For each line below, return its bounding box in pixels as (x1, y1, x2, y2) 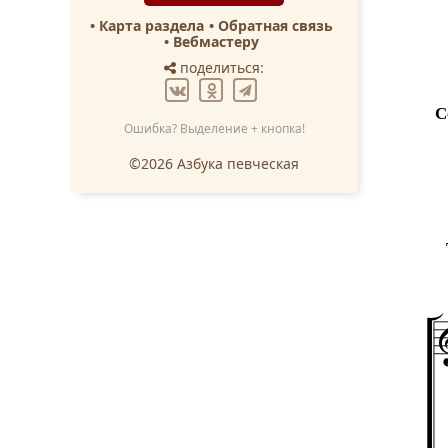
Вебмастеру (173, 31, 259, 51)
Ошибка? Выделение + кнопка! (123, 120, 305, 137)
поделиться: (176, 57, 264, 77)
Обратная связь (218, 15, 333, 35)
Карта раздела (99, 15, 204, 35)
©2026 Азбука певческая (129, 154, 299, 173)
